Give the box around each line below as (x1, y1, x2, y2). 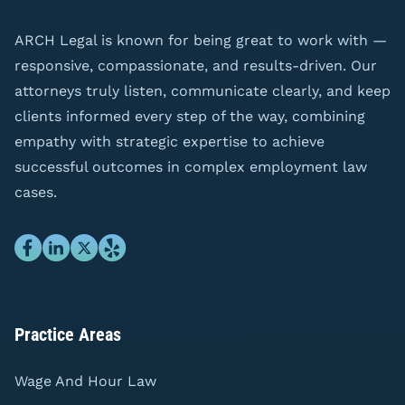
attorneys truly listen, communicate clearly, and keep (14, 82, 391, 99)
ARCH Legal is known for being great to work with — (14, 32, 387, 49)
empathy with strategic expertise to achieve (14, 133, 325, 150)
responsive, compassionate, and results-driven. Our (14, 57, 377, 74)
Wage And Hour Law (14, 372, 156, 390)
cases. (14, 184, 57, 201)
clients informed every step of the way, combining (14, 108, 365, 125)
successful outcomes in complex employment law (14, 158, 367, 175)
